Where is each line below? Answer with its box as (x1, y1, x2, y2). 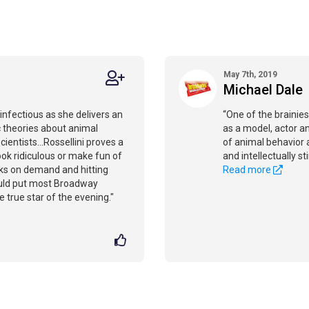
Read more (223, 164, 273, 175)
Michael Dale (223, 81, 303, 98)
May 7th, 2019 (223, 70, 277, 79)
